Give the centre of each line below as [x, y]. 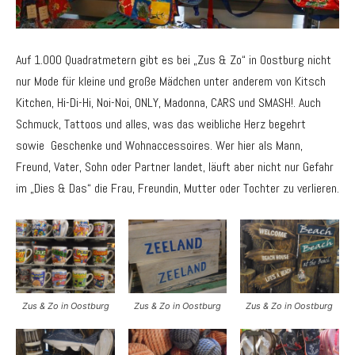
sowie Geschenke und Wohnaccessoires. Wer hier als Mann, [159, 145]
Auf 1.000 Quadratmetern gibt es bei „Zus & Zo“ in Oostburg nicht [174, 59]
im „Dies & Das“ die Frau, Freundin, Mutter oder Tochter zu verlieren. [177, 188]
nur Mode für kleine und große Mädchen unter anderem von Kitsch [171, 81]
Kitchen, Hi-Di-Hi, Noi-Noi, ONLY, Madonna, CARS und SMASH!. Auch [168, 102]
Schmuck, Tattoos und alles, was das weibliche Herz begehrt [161, 124]
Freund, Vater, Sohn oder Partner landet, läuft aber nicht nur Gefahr [175, 166]
